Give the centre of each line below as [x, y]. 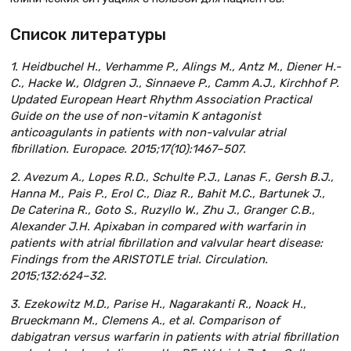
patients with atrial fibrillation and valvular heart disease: [166, 243]
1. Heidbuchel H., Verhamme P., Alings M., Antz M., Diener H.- [175, 67]
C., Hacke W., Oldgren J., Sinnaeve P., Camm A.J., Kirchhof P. [175, 83]
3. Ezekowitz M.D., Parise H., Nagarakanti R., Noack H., [158, 304]
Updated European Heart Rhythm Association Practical [161, 100]
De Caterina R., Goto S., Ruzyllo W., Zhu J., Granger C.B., [163, 210]
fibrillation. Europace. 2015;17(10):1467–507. [128, 149]
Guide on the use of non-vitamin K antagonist [136, 116]
